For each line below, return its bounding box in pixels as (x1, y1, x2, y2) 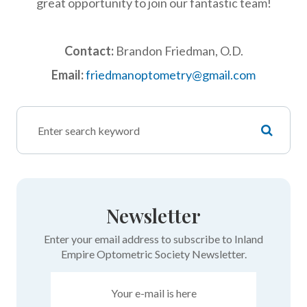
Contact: (64, 43, 114, 58)
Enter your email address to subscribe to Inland (44, 232, 263, 245)
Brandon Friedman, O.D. (113, 43, 243, 58)
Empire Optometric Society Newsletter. (60, 247, 247, 260)
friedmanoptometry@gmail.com (86, 67, 256, 82)
